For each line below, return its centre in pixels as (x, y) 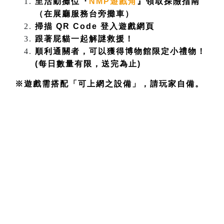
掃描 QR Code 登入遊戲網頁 (95, 26)
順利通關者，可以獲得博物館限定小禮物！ (120, 51)
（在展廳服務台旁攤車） (84, 14)
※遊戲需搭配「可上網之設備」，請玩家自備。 (109, 84)
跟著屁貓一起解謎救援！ (84, 39)
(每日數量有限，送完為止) (88, 64)
